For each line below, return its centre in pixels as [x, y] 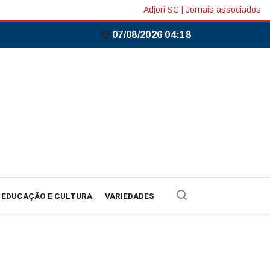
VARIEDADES [130, 196]
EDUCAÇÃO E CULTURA [47, 196]
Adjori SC [161, 10]
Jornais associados [223, 10]
